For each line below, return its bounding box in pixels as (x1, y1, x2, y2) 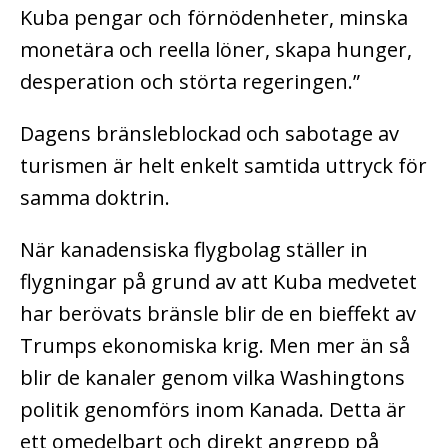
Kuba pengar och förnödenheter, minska (20, 4, 408, 32)
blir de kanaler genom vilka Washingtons (20, 364, 405, 392)
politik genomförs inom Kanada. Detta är (20, 396, 406, 424)
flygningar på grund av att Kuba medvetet (20, 268, 417, 296)
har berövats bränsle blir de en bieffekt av (20, 300, 416, 328)
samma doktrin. (20, 184, 170, 212)
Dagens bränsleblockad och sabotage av (20, 120, 399, 148)
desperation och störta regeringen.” (20, 68, 360, 96)
